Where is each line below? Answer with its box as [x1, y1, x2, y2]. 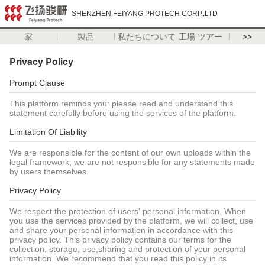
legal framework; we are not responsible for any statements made [9, 157, 255, 167]
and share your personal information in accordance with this [9, 225, 233, 235]
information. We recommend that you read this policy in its [9, 254, 227, 263]
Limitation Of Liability [9, 127, 87, 137]
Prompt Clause [9, 78, 65, 88]
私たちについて [117, 32, 176, 41]
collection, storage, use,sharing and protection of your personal [9, 244, 245, 254]
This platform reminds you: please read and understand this [9, 99, 233, 108]
